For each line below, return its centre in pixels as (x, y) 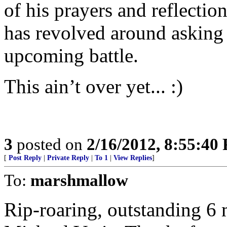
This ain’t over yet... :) (93, 86)
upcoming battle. (71, 55)
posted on (50, 144)
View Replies (133, 158)
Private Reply (68, 158)
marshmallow (79, 180)
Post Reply (25, 158)
